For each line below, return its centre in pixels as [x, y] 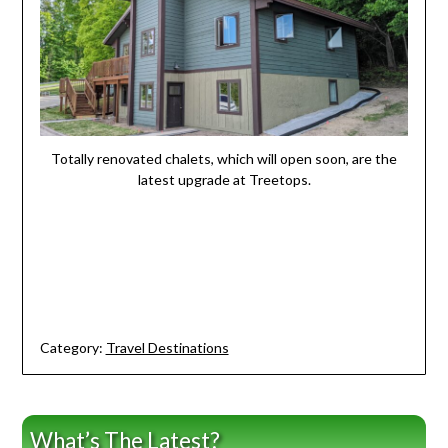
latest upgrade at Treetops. [224, 179]
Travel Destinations [167, 347]
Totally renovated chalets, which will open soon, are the [224, 158]
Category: [71, 347]
